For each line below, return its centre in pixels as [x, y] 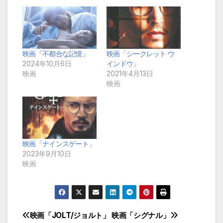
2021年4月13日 [130, 73]
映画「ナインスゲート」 [59, 144]
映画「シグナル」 [141, 215]
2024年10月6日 [47, 63]
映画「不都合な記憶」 [56, 53]
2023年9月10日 [47, 154]
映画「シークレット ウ [141, 53]
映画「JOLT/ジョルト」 [70, 215]
